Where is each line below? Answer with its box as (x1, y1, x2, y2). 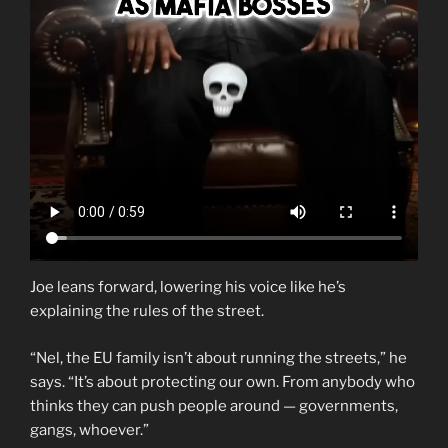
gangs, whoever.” (30, 420, 149, 439)
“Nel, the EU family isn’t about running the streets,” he (30, 348, 407, 367)
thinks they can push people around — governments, (30, 396, 398, 415)
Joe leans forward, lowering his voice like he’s (30, 278, 346, 297)
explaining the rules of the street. (30, 302, 264, 321)
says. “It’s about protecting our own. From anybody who (30, 372, 415, 391)
